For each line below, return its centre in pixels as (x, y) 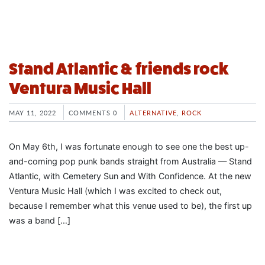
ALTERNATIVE (153, 112)
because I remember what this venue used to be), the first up (130, 205)
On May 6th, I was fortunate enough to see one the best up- (129, 146)
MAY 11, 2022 (33, 112)
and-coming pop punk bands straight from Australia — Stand (130, 161)
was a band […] (40, 220)
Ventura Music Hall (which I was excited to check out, (115, 190)
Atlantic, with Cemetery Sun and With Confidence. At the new (130, 176)
